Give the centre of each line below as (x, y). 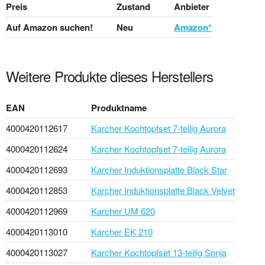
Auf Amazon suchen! (49, 27)
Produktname (119, 107)
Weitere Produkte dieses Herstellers (109, 76)
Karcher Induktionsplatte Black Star (159, 169)
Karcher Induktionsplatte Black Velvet (163, 190)
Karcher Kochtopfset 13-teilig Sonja (159, 252)
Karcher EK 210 (122, 231)
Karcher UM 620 (123, 211)
